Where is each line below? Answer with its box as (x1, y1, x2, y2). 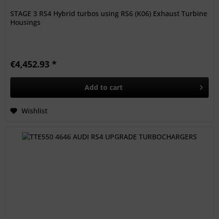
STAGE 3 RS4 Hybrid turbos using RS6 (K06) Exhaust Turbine (10, 8, 208, 18)
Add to (85, 82, 108, 92)
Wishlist (22, 106, 48, 115)
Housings (10, 17, 41, 27)
